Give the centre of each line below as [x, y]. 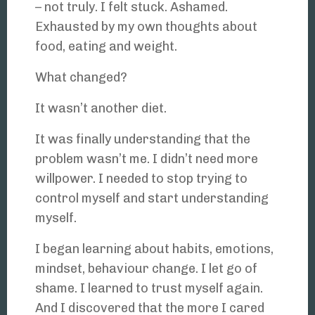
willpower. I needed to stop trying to [141, 179]
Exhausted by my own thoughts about [146, 27]
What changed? [81, 78]
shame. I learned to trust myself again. [149, 289]
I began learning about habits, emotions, [154, 249]
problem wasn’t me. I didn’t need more [147, 159]
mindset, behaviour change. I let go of [146, 269]
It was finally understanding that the [143, 140]
